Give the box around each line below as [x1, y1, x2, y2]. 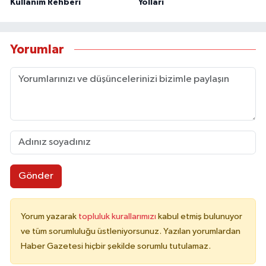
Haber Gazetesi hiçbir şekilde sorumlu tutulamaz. [21, 241, 211, 251]
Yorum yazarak [21, 211, 78, 221]
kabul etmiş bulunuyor [158, 211, 242, 221]
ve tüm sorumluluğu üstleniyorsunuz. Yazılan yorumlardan [21, 226, 240, 236]
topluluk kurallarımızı [78, 211, 158, 221]
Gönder [18, 171, 53, 182]
